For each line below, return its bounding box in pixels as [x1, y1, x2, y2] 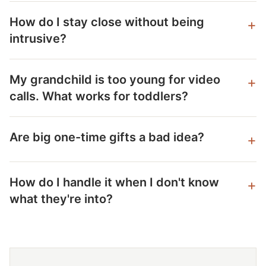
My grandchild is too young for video [9, 72, 220, 87]
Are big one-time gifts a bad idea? [9, 130, 204, 145]
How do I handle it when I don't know [9, 175, 219, 190]
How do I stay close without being [9, 15, 204, 30]
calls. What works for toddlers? [9, 89, 188, 104]
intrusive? [9, 31, 66, 46]
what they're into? [9, 192, 113, 207]
